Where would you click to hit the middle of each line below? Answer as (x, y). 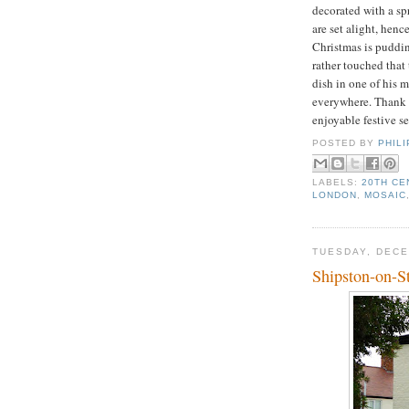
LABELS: (337, 183)
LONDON (335, 195)
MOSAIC (386, 195)
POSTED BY (346, 143)
